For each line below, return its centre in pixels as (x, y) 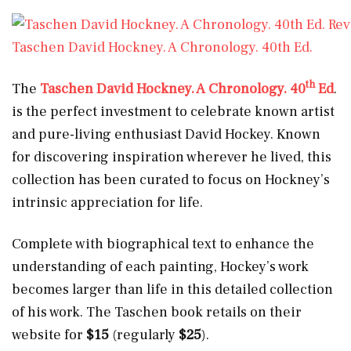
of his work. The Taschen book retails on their (157, 312)
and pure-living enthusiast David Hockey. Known (166, 134)
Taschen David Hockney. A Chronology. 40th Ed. (162, 47)
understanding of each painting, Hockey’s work (160, 266)
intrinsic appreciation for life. (107, 202)
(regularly (144, 335)
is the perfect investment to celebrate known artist (173, 111)
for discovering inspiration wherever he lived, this (172, 157)
